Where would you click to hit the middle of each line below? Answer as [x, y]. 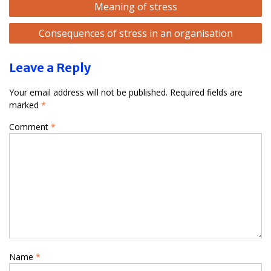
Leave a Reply [50, 67]
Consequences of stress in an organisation [135, 33]
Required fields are [206, 92]
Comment [30, 126]
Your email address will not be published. [88, 92]
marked [25, 105]
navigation [40, 16]
